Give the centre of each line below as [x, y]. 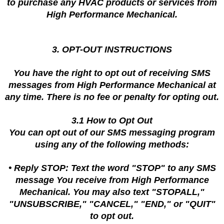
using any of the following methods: [112, 144]
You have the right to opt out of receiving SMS [112, 73]
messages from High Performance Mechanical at [112, 85]
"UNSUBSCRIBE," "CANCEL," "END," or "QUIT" [112, 204]
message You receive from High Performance [112, 180]
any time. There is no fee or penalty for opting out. [112, 97]
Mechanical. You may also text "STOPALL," [112, 192]
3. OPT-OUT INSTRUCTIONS [112, 49]
